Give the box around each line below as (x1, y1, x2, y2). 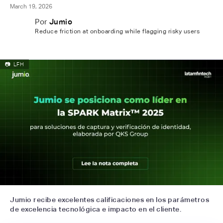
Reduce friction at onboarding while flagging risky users (35, 28, 200, 35)
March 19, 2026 (10, 3, 52, 10)
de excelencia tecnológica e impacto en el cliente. (10, 205, 181, 213)
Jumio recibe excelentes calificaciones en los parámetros (10, 195, 209, 204)
